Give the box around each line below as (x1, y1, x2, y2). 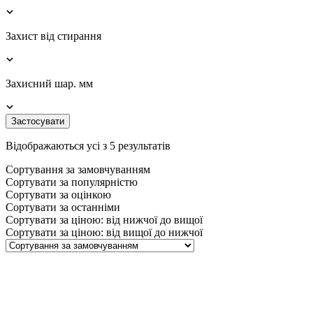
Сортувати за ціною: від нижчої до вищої (6, 213, 203, 226)
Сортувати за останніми (6, 201, 120, 213)
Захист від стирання (6, 29, 101, 42)
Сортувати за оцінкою (6, 188, 111, 201)
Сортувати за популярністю (6, 175, 138, 188)
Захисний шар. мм (6, 77, 93, 89)
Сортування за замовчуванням (6, 163, 150, 175)
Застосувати (11, 115, 64, 126)
